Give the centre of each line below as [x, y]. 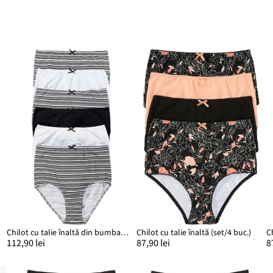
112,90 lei [26, 243]
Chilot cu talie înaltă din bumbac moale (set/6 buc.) [124, 232]
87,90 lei [153, 243]
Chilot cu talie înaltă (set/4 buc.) [194, 232]
